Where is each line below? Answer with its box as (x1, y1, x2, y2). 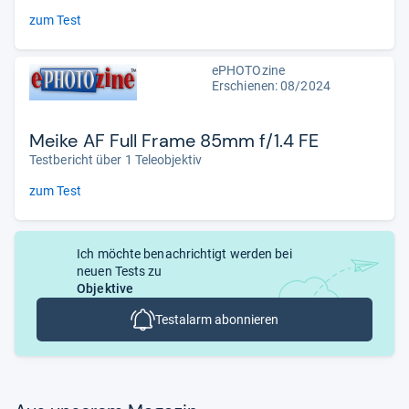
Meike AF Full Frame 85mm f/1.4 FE (29, 129, 320, 153)
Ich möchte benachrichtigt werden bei (77, 246, 292, 262)
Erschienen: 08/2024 (212, 79, 330, 94)
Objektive (77, 281, 134, 297)
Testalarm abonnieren (155, 312, 278, 328)
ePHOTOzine (212, 63, 285, 79)
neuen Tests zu (77, 264, 163, 279)
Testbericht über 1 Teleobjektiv (29, 152, 202, 168)
